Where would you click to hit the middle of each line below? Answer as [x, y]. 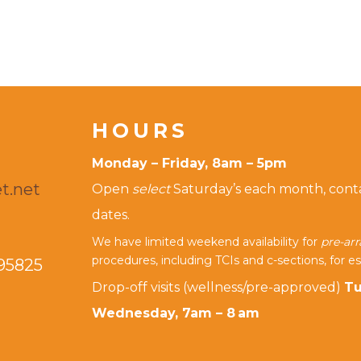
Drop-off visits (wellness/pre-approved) [218, 288]
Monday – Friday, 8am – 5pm [189, 164]
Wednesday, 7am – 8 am [175, 313]
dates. [110, 215]
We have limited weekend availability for [206, 242]
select [151, 189]
